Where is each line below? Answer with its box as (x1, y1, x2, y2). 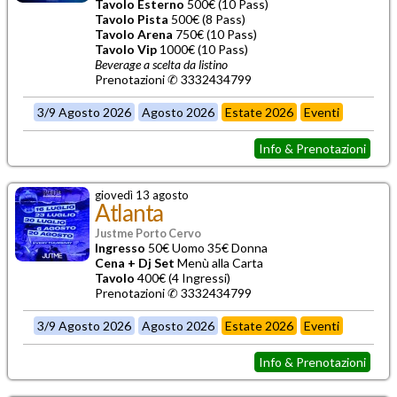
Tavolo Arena (95, 26, 173, 42)
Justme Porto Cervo (95, 225, 201, 240)
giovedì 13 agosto (95, 187, 189, 202)
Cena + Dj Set (95, 254, 175, 270)
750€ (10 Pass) (173, 26, 257, 42)
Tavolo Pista (95, 11, 168, 27)
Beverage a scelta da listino (95, 56, 228, 72)
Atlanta (95, 198, 163, 227)
